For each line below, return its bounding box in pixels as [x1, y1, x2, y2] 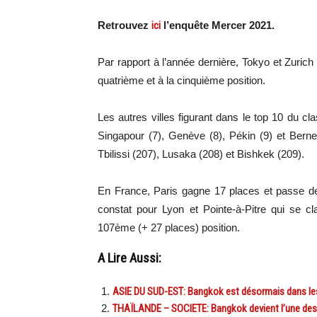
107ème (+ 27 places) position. [98, 221, 240, 234]
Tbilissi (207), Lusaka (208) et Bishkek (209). [98, 148, 304, 161]
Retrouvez [98, 19, 151, 32]
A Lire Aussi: [98, 250, 161, 267]
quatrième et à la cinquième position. [98, 74, 265, 87]
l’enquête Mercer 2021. [161, 19, 275, 32]
